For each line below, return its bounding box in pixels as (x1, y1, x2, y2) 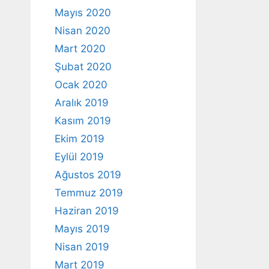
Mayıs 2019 (55, 222, 110, 235)
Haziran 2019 (55, 204, 119, 217)
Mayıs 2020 (55, 6, 111, 19)
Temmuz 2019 (55, 186, 123, 199)
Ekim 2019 (55, 132, 104, 145)
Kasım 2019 (55, 114, 111, 127)
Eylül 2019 (55, 150, 104, 163)
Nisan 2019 (55, 240, 109, 253)
